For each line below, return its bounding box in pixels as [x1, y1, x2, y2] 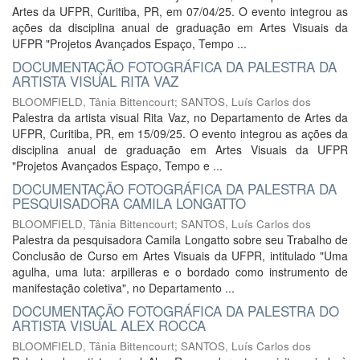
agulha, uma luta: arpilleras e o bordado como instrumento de [12, 264, 348, 280]
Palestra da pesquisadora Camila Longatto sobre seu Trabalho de [12, 231, 348, 247]
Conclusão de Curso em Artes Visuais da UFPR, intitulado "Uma [12, 247, 348, 264]
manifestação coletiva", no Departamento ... [12, 280, 235, 296]
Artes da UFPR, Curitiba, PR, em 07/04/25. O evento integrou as [12, 3, 348, 19]
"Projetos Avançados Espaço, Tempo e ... [12, 157, 223, 174]
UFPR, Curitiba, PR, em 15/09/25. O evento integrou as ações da [12, 125, 348, 141]
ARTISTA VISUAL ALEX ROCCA [12, 315, 206, 335]
